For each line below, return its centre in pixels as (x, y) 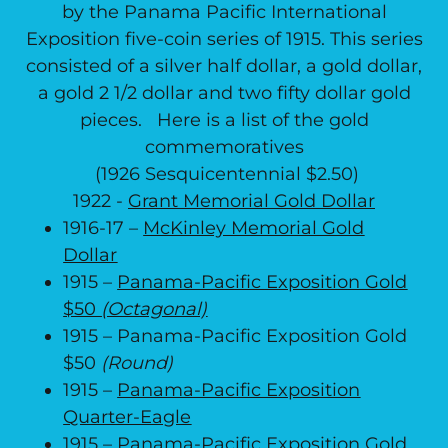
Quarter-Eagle (127, 417)
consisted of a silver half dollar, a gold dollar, (224, 66)
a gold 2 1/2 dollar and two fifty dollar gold (224, 93)
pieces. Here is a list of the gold (224, 120)
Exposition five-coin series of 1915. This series (224, 39)
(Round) (137, 363)
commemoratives (224, 147)
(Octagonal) (154, 309)
